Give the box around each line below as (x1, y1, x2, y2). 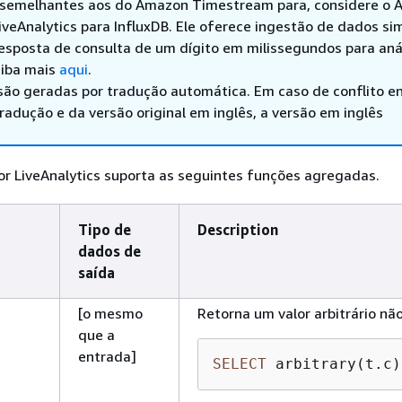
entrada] (78, 347, 136, 365)
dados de (78, 242, 141, 260)
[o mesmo (78, 304, 143, 322)
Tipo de (78, 221, 131, 239)
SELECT (213, 355, 267, 372)
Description (197, 221, 278, 239)
